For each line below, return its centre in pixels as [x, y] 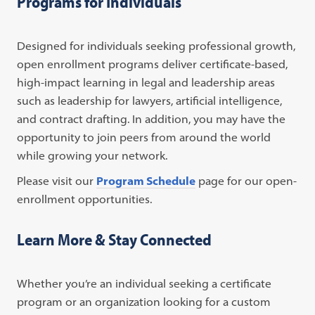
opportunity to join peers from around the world [144, 137]
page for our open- [246, 181]
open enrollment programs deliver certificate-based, [153, 64]
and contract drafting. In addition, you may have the [152, 119]
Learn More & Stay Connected [115, 239]
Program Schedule [146, 181]
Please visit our [57, 181]
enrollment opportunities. [85, 199]
